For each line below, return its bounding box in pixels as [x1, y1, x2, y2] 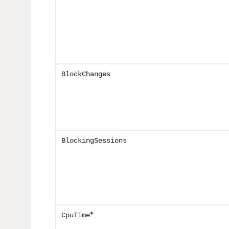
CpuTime [61, 211, 90, 219]
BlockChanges [61, 70, 110, 78]
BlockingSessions [61, 136, 127, 145]
